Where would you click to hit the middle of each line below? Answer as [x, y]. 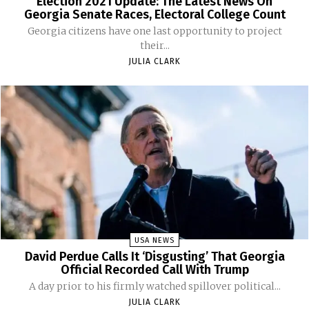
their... [154, 45]
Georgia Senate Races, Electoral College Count [154, 14]
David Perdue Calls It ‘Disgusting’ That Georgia [154, 257]
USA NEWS [154, 241]
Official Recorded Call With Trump [154, 270]
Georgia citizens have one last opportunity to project [154, 31]
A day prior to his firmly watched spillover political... [154, 287]
